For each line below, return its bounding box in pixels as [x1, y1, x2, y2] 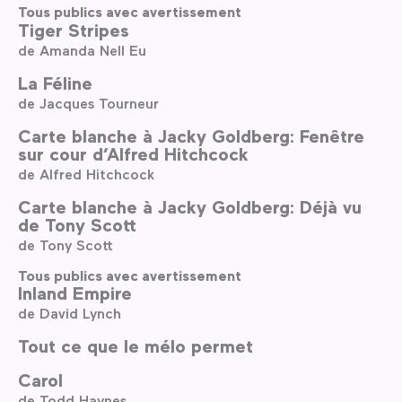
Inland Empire [18, 282, 132, 304]
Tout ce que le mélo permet [18, 335, 253, 357]
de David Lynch [18, 304, 121, 322]
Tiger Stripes [18, 18, 129, 40]
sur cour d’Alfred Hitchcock [18, 142, 249, 164]
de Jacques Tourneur [18, 93, 159, 111]
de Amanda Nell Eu [18, 40, 146, 58]
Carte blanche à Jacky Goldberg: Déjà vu [18, 195, 362, 217]
